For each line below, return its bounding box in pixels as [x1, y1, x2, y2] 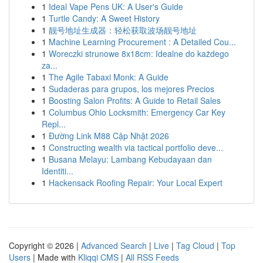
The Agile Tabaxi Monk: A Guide [49, 71, 168, 83]
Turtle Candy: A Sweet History [49, 12, 160, 24]
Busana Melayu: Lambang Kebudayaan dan [49, 153, 212, 165]
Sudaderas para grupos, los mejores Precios [49, 83, 214, 95]
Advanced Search [81, 240, 147, 251]
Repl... [42, 118, 66, 130]
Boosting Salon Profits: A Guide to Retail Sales [49, 95, 221, 106]
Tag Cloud [176, 240, 214, 251]
